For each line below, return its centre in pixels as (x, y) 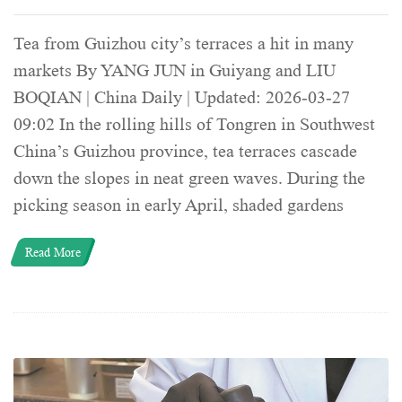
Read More (53, 252)
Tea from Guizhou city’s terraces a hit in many (184, 44)
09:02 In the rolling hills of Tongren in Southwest (194, 124)
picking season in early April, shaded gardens (179, 205)
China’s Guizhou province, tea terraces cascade (185, 151)
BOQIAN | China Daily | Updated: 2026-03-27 (182, 97)
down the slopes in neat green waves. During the (189, 178)
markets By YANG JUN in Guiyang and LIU (175, 70)
